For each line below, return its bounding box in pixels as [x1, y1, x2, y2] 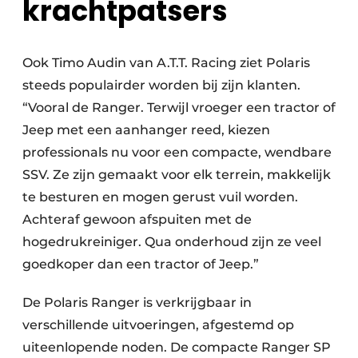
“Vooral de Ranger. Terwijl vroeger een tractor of [22, 100, 336, 116]
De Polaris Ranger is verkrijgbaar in [22, 295, 252, 311]
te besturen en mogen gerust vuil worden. [22, 189, 298, 205]
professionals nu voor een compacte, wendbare [22, 145, 332, 161]
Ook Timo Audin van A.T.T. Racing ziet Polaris [22, 55, 310, 71]
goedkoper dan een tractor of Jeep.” [22, 257, 259, 272]
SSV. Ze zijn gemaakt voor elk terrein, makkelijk [22, 167, 331, 183]
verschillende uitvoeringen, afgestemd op [22, 317, 294, 333]
